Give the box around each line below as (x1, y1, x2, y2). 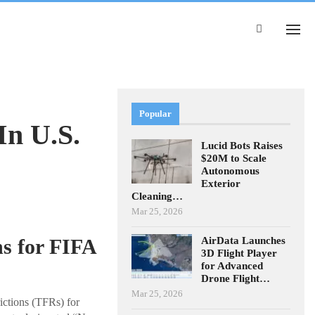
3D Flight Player (201, 247, 278, 259)
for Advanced (201, 259, 264, 271)
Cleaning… (131, 190, 184, 202)
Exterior (201, 177, 241, 189)
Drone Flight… (201, 272, 271, 284)
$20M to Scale (201, 152, 267, 164)
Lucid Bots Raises (201, 139, 283, 151)
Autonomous (201, 165, 260, 176)
